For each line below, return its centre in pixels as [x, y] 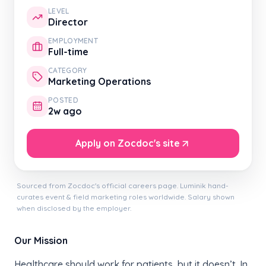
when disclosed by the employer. [74, 208]
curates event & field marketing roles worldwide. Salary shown [126, 197]
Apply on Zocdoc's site [128, 143]
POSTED [63, 100]
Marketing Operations [99, 81]
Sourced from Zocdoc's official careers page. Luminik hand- [123, 186]
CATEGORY [68, 70]
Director [68, 22]
